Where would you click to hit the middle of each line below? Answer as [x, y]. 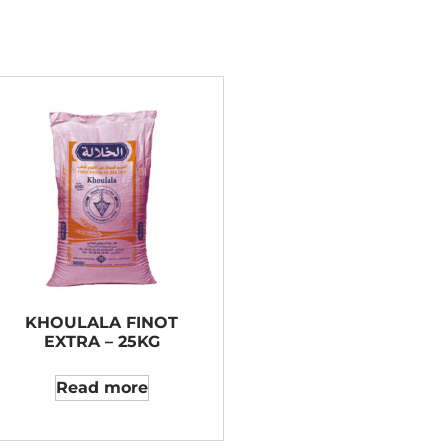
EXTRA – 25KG [101, 341]
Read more [101, 387]
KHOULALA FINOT [101, 322]
